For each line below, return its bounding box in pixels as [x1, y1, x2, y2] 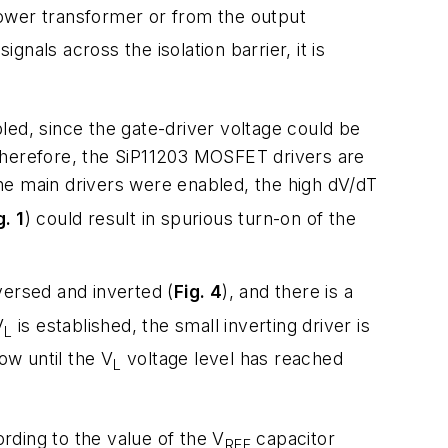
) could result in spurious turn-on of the [24, 207, 357, 229]
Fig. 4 [173, 281, 223, 303]
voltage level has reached [121, 348, 344, 370]
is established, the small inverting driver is [12, 314, 371, 336]
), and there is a [222, 281, 354, 303]
